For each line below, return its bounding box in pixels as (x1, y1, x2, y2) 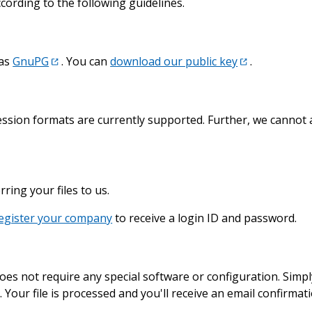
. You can (61, 53, 111, 69)
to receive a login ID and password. (112, 210, 297, 226)
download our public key (110, 53, 238, 69)
